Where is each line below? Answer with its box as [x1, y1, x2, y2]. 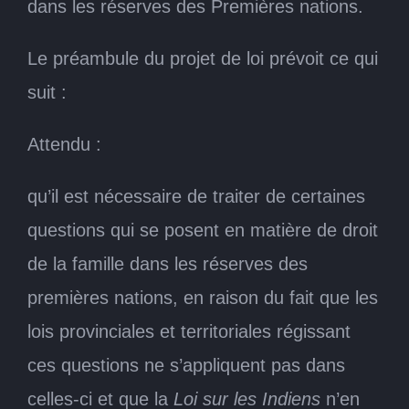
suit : [27, 81, 67, 102]
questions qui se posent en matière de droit [27, 219, 378, 240]
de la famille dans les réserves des [27, 253, 308, 274]
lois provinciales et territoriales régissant [27, 320, 351, 341]
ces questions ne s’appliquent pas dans [27, 354, 345, 375]
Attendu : [27, 133, 101, 154]
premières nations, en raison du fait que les [27, 287, 378, 308]
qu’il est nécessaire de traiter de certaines [27, 185, 365, 206]
